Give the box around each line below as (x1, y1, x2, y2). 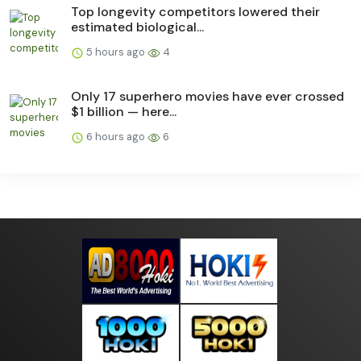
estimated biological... (71, 19, 204, 36)
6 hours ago (84, 130, 147, 144)
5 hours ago (84, 45, 147, 60)
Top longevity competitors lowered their (71, 3, 320, 21)
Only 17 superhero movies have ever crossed (71, 88, 344, 106)
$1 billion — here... (71, 103, 176, 121)
